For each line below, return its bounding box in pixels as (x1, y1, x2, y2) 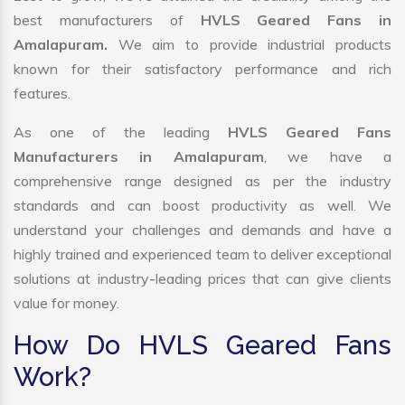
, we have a (263, 147, 392, 166)
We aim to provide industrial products (118, 35, 392, 54)
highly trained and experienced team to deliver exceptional (14, 245, 391, 264)
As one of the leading (14, 123, 228, 142)
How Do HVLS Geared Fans (14, 330, 391, 362)
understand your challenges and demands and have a (14, 221, 391, 240)
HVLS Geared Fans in (200, 11, 391, 30)
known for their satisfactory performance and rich (14, 60, 391, 79)
